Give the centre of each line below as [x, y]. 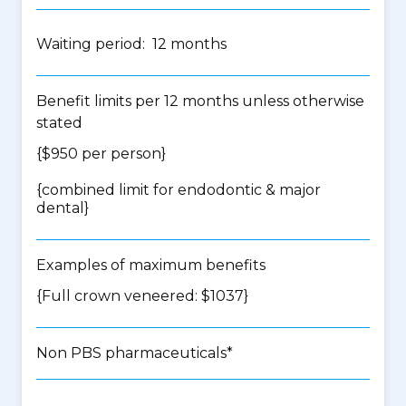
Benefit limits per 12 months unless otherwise [200, 101]
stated [59, 123]
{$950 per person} [101, 154]
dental [60, 208]
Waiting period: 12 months [131, 44]
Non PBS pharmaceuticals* [135, 353]
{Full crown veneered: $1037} [142, 296]
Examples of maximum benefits [151, 265]
